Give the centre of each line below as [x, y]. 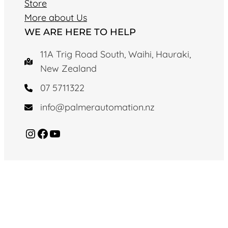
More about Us [56, 18]
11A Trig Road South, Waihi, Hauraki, [116, 54]
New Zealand [68, 69]
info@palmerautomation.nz [97, 107]
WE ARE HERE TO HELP [80, 32]
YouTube [52, 133]
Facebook [39, 133]
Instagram [30, 133]
